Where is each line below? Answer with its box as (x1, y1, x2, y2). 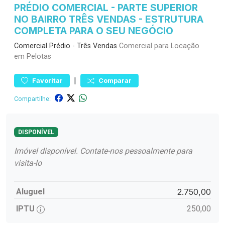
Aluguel (16, 187, 45, 197)
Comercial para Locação (117, 42, 199, 50)
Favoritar (32, 77, 63, 84)
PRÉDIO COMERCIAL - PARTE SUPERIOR (14, 2, 198, 14)
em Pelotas (14, 52, 51, 61)
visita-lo (14, 158, 42, 168)
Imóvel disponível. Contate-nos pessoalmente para (14, 146, 192, 156)
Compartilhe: (14, 94, 51, 102)
